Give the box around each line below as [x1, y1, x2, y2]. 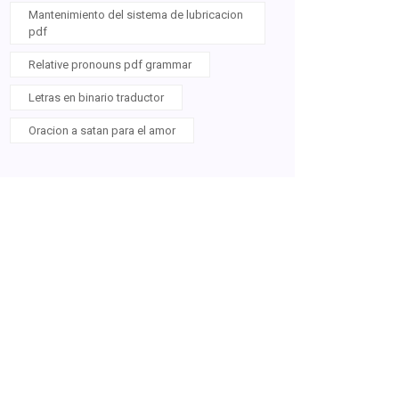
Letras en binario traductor [28, 91, 164, 104]
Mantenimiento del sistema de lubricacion [28, 8, 243, 21]
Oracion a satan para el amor [28, 124, 175, 137]
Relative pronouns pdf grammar [28, 58, 191, 71]
